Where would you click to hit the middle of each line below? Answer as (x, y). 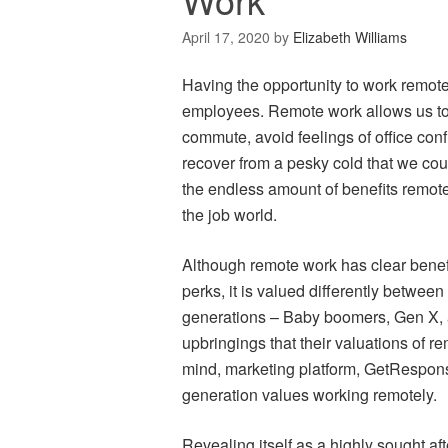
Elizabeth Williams (350, 37)
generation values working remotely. (309, 394)
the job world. (231, 214)
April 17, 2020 (226, 37)
